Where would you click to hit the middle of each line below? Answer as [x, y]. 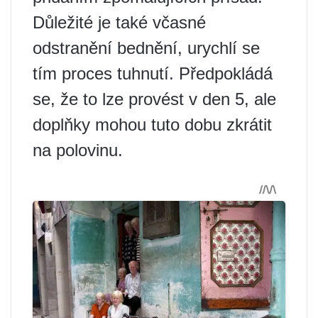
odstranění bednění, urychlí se [146, 48]
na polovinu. [78, 150]
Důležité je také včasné [119, 23]
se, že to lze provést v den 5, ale [154, 99]
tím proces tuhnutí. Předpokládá [153, 74]
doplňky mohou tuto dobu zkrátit [152, 125]
